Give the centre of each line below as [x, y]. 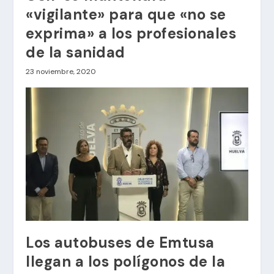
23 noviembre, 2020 [61, 71]
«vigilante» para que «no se [126, 14]
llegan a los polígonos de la [126, 261]
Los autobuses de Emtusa [120, 242]
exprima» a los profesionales [131, 33]
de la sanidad [76, 52]
